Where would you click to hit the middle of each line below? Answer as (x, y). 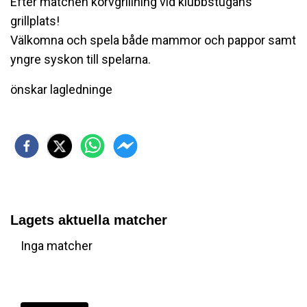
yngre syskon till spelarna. (81, 60)
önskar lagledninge (61, 90)
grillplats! (35, 21)
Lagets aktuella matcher (89, 220)
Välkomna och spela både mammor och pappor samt (153, 40)
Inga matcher (57, 246)
